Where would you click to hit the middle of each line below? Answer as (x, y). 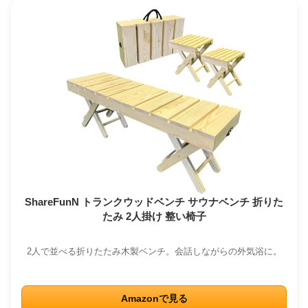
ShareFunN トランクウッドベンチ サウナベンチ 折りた (154, 201)
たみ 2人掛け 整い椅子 (154, 216)
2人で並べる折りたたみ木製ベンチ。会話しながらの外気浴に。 (154, 251)
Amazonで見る (154, 298)
